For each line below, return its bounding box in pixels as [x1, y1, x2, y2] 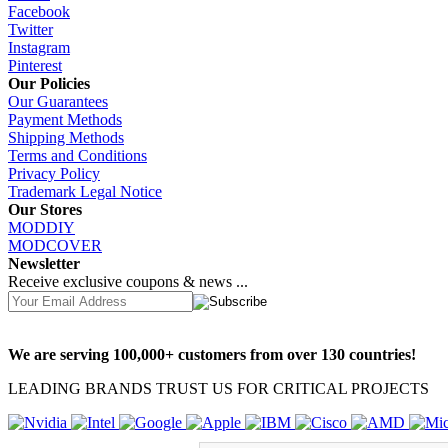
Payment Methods [8, 111, 122, 129]
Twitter [8, 21, 53, 39]
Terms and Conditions [8, 147, 147, 165]
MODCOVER [8, 237, 102, 255]
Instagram [8, 39, 70, 57]
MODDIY [8, 219, 75, 237]
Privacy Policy [8, 165, 100, 183]
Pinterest [8, 57, 62, 75]
